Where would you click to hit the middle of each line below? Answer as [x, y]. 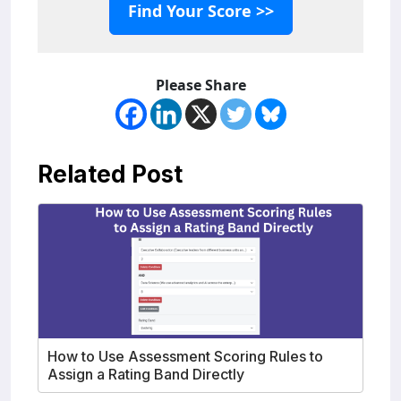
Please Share [200, 85]
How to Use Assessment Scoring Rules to [185, 357]
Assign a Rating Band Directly [146, 375]
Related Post [110, 175]
